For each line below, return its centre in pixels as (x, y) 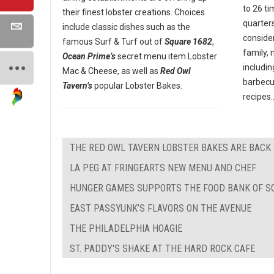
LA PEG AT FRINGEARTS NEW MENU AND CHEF (163, 168)
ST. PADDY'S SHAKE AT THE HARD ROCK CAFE (162, 248)
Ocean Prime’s (89, 56)
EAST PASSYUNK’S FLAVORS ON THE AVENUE (161, 208)
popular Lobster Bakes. (138, 85)
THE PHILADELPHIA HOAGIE (126, 228)
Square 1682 (188, 41)
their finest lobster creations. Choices (134, 12)
